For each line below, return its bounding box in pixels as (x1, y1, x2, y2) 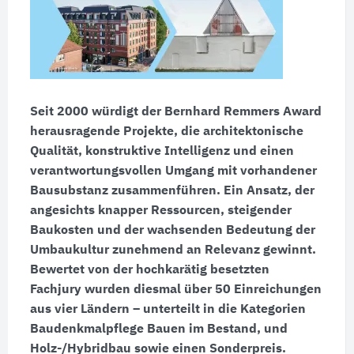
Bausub (29, 184, 76, 198)
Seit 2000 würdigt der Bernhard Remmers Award (29, 105, 322, 119)
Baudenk (29, 322, 84, 336)
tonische (251, 125, 303, 138)
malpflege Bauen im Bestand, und (83, 322, 288, 336)
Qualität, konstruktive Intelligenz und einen (29, 145, 294, 158)
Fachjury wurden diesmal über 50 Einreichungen (29, 283, 322, 296)
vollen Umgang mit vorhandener (124, 164, 317, 178)
